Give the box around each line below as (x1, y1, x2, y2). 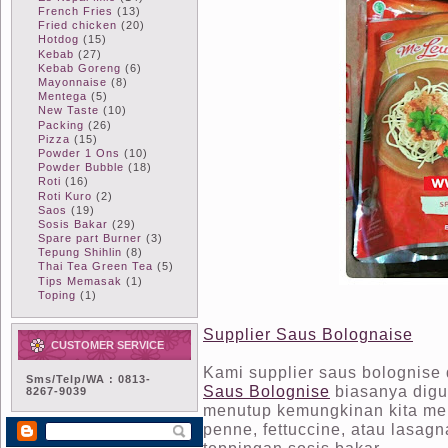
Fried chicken (38, 19, 117, 32)
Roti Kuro (38, 189, 92, 202)
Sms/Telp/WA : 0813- (26, 373, 151, 385)
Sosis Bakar (38, 217, 108, 230)
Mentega (38, 90, 87, 103)
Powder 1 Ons (38, 146, 120, 159)
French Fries (38, 5, 113, 18)
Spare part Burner (38, 232, 142, 245)
